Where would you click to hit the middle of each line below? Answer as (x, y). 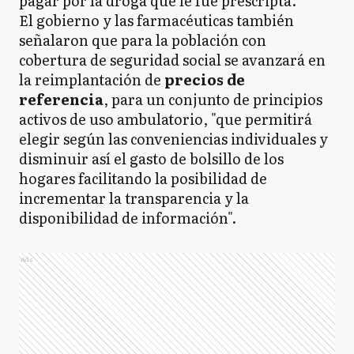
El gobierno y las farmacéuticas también (156, 20)
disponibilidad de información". (128, 218)
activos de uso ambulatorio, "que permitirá (166, 119)
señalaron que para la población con (143, 40)
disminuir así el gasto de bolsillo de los (151, 158)
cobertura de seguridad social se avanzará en (172, 60)
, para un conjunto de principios (213, 99)
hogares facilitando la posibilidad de (143, 178)
